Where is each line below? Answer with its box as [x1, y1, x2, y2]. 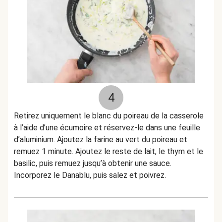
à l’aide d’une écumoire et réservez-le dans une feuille [14, 123, 200, 132]
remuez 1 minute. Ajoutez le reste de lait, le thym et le [14, 147, 203, 156]
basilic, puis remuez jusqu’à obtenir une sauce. [14, 159, 171, 168]
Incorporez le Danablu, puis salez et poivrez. [14, 170, 166, 180]
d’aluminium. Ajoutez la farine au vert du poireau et [14, 135, 187, 144]
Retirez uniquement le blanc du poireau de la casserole [14, 111, 204, 120]
